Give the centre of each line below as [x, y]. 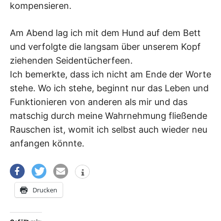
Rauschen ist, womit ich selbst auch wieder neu [109, 130]
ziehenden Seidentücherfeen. [71, 61]
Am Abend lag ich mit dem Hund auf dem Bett [105, 33]
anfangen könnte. [47, 144]
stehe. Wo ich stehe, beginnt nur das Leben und [109, 88]
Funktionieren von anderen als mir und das [99, 102]
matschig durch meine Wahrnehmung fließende [109, 116]
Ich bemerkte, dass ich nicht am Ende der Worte [110, 74]
